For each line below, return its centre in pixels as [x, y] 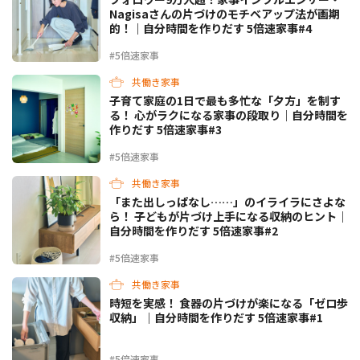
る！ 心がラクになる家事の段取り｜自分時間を [229, 115]
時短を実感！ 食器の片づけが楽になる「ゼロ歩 [229, 303]
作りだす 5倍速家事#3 [166, 130]
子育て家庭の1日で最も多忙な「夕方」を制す [225, 101]
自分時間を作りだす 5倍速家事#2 [194, 231]
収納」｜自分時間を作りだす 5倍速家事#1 [216, 318]
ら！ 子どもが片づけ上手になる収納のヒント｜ [229, 217]
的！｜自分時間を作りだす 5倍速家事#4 [211, 29]
